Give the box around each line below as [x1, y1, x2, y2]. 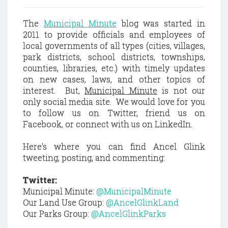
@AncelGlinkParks [91, 208, 166, 219]
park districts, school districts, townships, [23, 51, 205, 62]
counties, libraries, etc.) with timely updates [23, 63, 205, 73]
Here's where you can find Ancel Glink [23, 141, 205, 152]
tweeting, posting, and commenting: [23, 152, 165, 163]
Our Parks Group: [23, 208, 91, 219]
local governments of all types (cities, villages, [23, 40, 205, 51]
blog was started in [116, 18, 206, 28]
